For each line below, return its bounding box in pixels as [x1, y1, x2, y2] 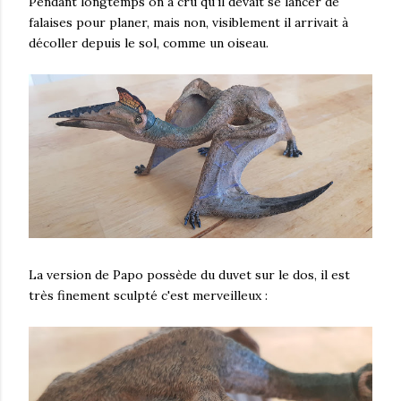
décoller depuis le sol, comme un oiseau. [29, 34, 269, 51]
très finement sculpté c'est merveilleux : [29, 286, 268, 303]
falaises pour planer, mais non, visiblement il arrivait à [29, 13, 348, 30]
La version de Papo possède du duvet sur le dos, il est [29, 266, 350, 283]
